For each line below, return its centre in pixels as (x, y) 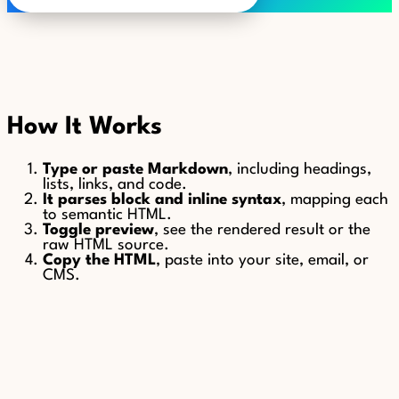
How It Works (85, 127)
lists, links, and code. (115, 184)
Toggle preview (98, 230)
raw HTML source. (106, 245)
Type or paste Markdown (135, 169)
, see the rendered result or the (262, 230)
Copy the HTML (99, 260)
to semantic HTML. (107, 215)
